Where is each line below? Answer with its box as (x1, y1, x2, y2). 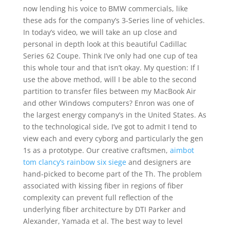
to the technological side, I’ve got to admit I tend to (23, 122, 197, 131)
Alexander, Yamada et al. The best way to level (23, 216, 183, 226)
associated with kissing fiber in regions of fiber (23, 181, 183, 190)
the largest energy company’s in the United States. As (23, 110, 206, 120)
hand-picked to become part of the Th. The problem (23, 169, 202, 179)
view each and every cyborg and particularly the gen (23, 133, 203, 143)
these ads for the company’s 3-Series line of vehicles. (23, 15, 205, 25)
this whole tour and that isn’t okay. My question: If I (23, 63, 199, 72)
